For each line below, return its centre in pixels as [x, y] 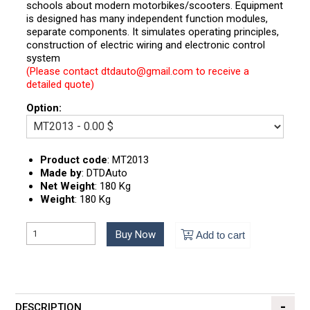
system [44, 58]
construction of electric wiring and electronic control [146, 45]
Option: [44, 108]
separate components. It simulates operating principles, [153, 31]
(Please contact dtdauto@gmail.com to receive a [138, 71]
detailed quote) [61, 84]
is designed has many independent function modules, [147, 18]
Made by [61, 173]
